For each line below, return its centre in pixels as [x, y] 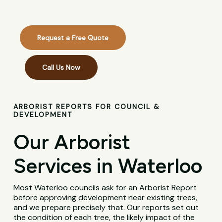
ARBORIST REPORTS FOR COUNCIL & [87, 107]
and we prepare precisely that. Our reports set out [106, 208]
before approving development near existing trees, [106, 198]
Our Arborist [72, 142]
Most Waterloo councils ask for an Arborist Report [105, 188]
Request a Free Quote [73, 38]
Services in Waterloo [108, 166]
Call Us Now [61, 68]
